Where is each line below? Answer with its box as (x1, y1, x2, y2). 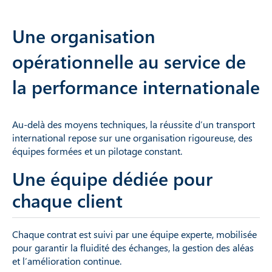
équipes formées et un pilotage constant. (12, 144, 185, 157)
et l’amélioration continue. (12, 254, 121, 267)
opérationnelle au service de (12, 49, 246, 73)
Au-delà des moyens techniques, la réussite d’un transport (12, 117, 255, 131)
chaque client (12, 188, 123, 212)
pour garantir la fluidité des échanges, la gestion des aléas (12, 240, 254, 254)
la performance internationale (12, 74, 260, 99)
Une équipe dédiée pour (12, 166, 212, 191)
